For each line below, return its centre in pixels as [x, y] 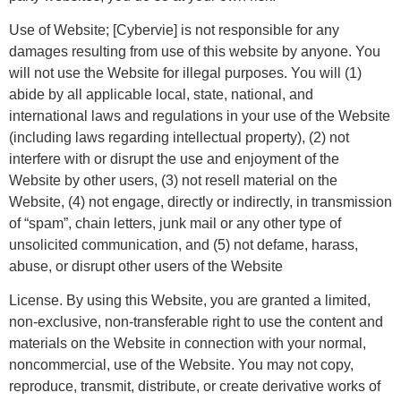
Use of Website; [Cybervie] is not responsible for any [174, 30]
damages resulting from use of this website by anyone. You [195, 51]
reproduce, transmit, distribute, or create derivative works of [195, 387]
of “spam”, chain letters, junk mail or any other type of [175, 223]
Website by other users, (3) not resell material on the [173, 180]
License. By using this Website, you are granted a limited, [190, 301]
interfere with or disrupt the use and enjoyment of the [174, 158]
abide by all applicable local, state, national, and [161, 94]
